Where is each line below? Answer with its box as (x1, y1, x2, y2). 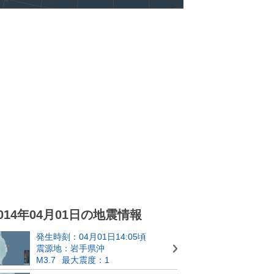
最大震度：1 (62, 255, 109, 265)
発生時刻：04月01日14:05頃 (36, 232, 146, 242)
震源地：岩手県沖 (36, 243, 105, 253)
